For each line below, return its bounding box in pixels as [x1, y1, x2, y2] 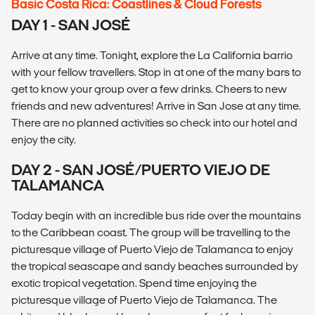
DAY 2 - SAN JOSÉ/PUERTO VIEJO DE [11, 161, 270, 178]
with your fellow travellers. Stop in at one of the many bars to [11, 65, 301, 78]
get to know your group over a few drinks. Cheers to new [11, 82, 287, 95]
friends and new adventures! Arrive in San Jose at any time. [11, 99, 301, 112]
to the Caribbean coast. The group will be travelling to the [11, 226, 290, 238]
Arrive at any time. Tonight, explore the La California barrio [11, 49, 292, 61]
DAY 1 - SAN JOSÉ [11, 16, 130, 33]
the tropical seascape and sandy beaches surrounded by [11, 259, 298, 272]
